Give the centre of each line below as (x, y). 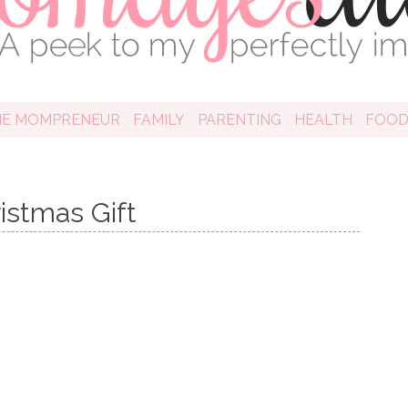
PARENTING (239, 120)
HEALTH (323, 120)
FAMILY (158, 120)
